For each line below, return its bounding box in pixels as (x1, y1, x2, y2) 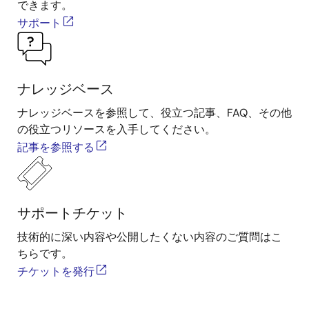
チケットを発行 (17, 264, 94, 279)
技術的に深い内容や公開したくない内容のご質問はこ (17, 230, 282, 244)
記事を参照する (17, 140, 94, 154)
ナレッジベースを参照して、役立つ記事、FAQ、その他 (17, 106, 292, 120)
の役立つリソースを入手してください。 (17, 122, 216, 137)
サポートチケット (17, 204, 128, 222)
